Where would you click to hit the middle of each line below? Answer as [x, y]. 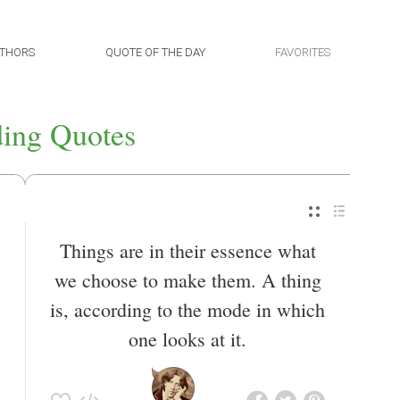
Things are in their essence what [187, 251]
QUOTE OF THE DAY [155, 52]
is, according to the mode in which [187, 310]
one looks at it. [187, 339]
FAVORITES [302, 52]
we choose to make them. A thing [187, 280]
